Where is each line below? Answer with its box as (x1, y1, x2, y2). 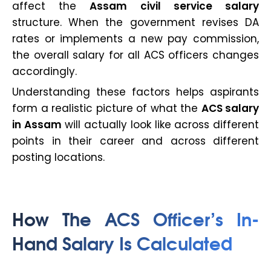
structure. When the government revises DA (12, 15, 259, 30)
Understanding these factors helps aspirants (12, 84, 259, 99)
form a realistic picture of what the (12, 100, 201, 116)
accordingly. (12, 64, 77, 79)
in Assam (12, 117, 62, 132)
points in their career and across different (12, 133, 259, 148)
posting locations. (12, 149, 105, 165)
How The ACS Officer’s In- (12, 204, 259, 232)
